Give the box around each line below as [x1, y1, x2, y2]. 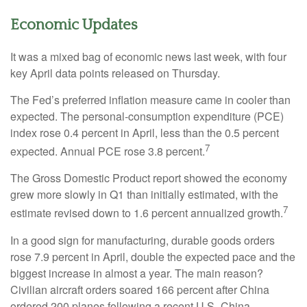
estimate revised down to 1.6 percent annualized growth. [10, 205, 283, 221]
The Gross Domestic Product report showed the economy [10, 170, 287, 186]
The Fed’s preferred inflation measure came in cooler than [10, 92, 291, 108]
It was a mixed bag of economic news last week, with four [10, 49, 286, 64]
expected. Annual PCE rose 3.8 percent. [10, 143, 205, 160]
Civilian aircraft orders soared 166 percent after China [10, 281, 269, 297]
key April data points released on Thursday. [10, 65, 220, 81]
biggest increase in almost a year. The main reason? [10, 265, 263, 281]
